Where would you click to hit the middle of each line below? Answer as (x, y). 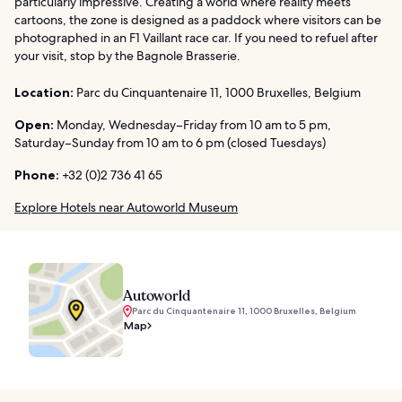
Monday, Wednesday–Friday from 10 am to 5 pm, (192, 125)
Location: (44, 93)
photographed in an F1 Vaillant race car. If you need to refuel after (196, 38)
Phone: (37, 175)
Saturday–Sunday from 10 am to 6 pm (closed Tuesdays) (170, 143)
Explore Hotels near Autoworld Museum (126, 208)
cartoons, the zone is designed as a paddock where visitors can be (198, 20)
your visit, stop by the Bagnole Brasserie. (127, 56)
